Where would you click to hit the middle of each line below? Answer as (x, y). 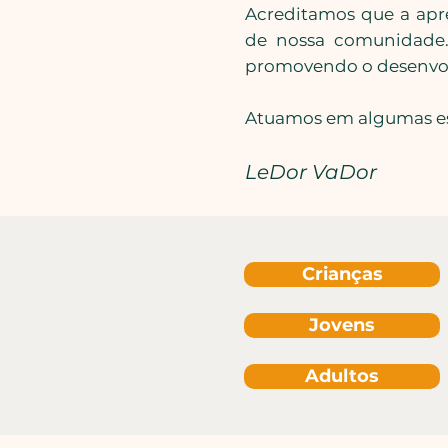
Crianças (342, 274)
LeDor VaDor (311, 172)
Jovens (342, 325)
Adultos (342, 376)
